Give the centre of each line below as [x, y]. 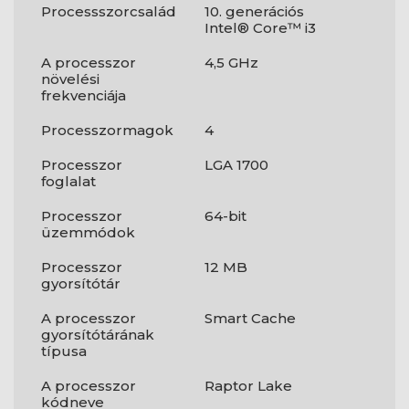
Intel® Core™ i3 [260, 28]
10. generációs [254, 11]
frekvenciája [84, 95]
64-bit [225, 216]
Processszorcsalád [109, 11]
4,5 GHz [231, 63]
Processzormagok [107, 130]
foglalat [68, 181]
